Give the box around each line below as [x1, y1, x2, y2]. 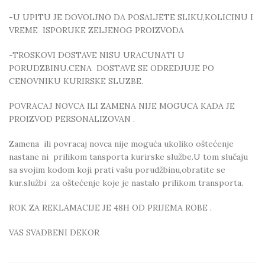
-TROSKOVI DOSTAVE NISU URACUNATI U [9, 50, 185, 61]
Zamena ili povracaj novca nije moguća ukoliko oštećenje [9, 138, 234, 150]
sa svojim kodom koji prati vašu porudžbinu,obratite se [9, 164, 225, 176]
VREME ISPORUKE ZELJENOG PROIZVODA [9, 25, 184, 36]
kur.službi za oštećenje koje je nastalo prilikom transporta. [9, 177, 243, 189]
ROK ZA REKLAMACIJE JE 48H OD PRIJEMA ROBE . [9, 202, 212, 214]
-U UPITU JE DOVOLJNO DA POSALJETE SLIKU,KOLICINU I [9, 12, 253, 23]
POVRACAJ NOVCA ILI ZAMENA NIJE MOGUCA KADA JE [9, 101, 235, 112]
